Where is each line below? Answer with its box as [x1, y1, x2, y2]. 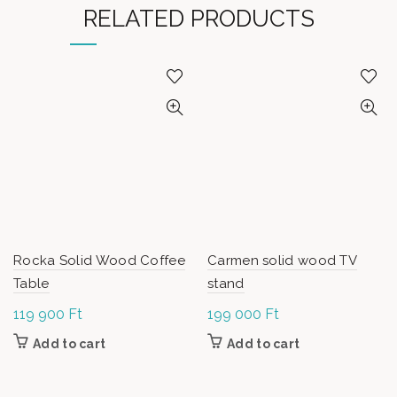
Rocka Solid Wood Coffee [13, 253, 185, 269]
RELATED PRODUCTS [82, 5, 315, 32]
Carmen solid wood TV [207, 253, 358, 269]
